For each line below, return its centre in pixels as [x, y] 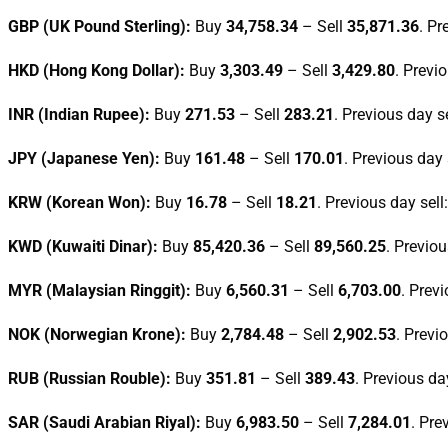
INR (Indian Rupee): [79, 114]
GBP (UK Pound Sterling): [99, 26]
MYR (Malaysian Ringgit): [99, 290]
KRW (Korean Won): [79, 202]
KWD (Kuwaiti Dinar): [83, 246]
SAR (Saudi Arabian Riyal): [104, 422]
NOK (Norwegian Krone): [97, 334]
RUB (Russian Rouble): [89, 378]
